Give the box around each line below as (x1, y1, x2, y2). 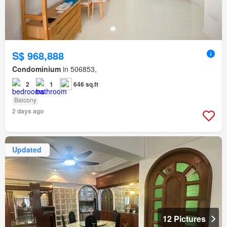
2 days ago (12, 106, 44, 116)
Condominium (12, 63, 61, 74)
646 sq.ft (73, 79, 98, 89)
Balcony (14, 95, 36, 104)
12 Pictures (163, 212, 206, 224)
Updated (12, 144, 42, 155)
